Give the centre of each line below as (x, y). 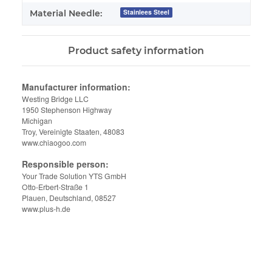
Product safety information (136, 50)
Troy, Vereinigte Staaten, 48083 (73, 131)
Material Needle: (66, 13)
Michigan (37, 120)
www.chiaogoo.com (54, 142)
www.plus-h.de (46, 208)
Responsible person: (65, 164)
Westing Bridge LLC (55, 98)
